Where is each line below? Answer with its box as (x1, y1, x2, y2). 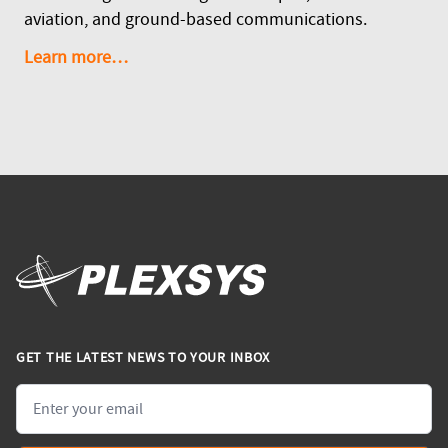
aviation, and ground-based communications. (24, 8, 367, 31)
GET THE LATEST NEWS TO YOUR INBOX (16, 348, 271, 367)
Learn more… (24, 46, 128, 69)
